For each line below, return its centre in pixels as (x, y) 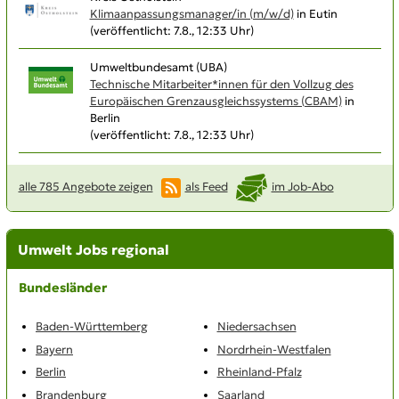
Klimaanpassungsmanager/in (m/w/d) (191, 13)
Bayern (54, 349)
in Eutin (315, 13)
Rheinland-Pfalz (259, 372)
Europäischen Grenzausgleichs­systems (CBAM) (216, 101)
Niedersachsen (256, 327)
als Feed (206, 187)
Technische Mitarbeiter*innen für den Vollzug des (221, 84)
